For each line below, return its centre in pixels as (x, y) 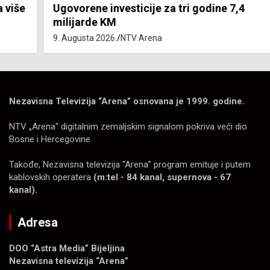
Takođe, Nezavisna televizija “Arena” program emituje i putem (130, 165)
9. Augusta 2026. (57, 38)
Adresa (38, 223)
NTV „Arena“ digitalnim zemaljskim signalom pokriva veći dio (128, 127)
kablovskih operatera (51, 177)
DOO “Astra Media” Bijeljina (67, 249)
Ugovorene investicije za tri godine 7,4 (121, 8)
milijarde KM (56, 22)
